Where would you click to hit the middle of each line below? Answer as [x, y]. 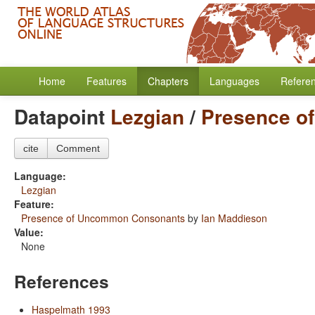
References [62, 281]
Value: [29, 232]
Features [107, 81]
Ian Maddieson [234, 218]
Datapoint [62, 116]
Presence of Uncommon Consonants [103, 218]
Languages [234, 81]
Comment [78, 148]
